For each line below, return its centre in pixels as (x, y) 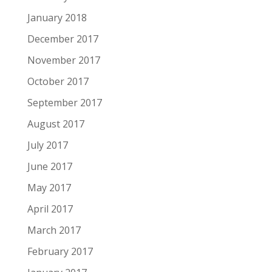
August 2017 (56, 124)
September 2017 (64, 103)
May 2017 (49, 188)
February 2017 (60, 252)
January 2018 (57, 18)
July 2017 (47, 145)
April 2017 (50, 209)
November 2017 (63, 60)
